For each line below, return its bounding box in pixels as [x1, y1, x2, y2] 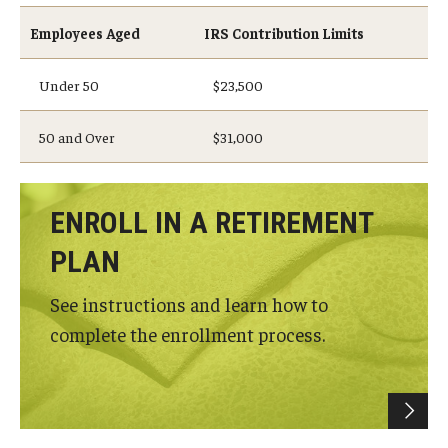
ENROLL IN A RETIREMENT [50, 205, 373, 240]
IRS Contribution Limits [204, 24, 364, 42]
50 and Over [30, 128, 115, 146]
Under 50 [30, 76, 99, 94]
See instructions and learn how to [50, 291, 328, 316]
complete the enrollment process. [50, 321, 325, 346]
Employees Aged [30, 24, 140, 42]
